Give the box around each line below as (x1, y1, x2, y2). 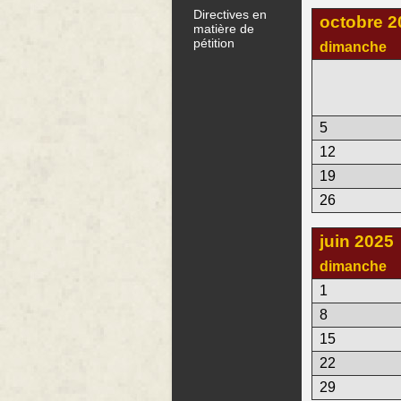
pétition (193, 35, 235, 50)
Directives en (193, 6, 268, 21)
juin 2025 (320, 232, 394, 252)
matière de (193, 21, 255, 36)
